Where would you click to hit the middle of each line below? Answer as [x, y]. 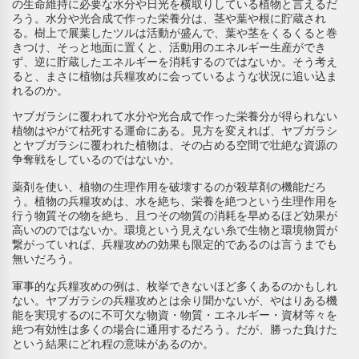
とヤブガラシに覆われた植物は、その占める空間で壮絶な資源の [175, 145]
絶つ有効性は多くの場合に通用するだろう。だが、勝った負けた [175, 329]
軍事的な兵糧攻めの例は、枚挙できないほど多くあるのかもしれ [175, 286]
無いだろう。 [46, 258]
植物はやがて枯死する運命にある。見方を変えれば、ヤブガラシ [175, 130]
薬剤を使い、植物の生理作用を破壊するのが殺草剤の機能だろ [169, 186]
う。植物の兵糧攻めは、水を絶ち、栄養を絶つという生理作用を [175, 201]
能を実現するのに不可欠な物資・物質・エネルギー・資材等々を [175, 315]
